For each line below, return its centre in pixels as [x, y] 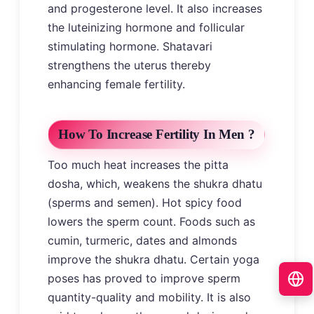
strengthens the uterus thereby [129, 66]
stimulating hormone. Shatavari [130, 47]
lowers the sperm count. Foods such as [151, 222]
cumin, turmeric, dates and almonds [142, 241]
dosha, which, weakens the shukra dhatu [155, 184]
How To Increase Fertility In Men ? [157, 134]
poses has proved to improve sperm [144, 279]
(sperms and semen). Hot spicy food [145, 203]
